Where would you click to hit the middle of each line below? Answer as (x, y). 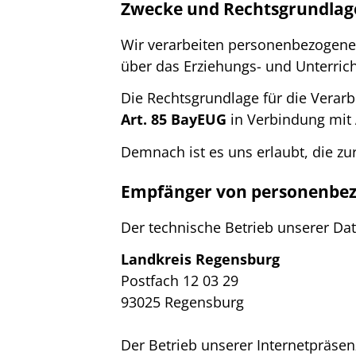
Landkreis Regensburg (200, 259)
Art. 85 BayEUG (174, 120)
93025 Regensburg (182, 302)
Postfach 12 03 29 (180, 281)
